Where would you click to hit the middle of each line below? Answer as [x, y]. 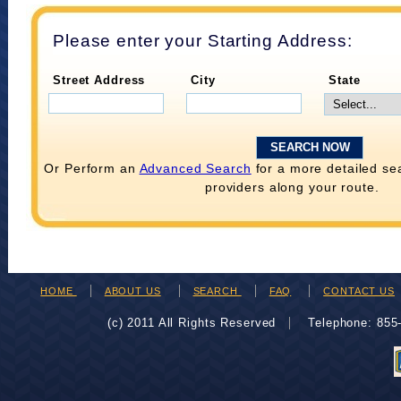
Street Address [99, 81]
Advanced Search [195, 168]
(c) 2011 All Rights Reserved [192, 323]
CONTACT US [359, 291]
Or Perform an [92, 168]
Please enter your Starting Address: [203, 41]
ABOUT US [132, 291]
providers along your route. [292, 187]
